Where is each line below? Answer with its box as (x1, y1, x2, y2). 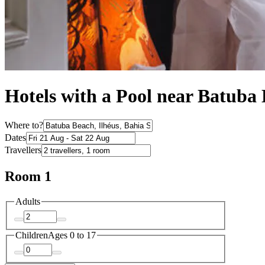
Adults (15, 196, 40, 207)
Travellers (5, 145, 41, 156)
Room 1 (5, 169, 51, 185)
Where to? (5, 120, 43, 131)
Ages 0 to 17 (48, 230, 96, 240)
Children (15, 230, 48, 240)
